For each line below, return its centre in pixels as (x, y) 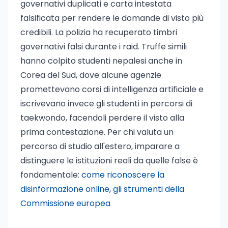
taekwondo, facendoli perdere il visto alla (102, 118)
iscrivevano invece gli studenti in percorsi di (106, 104)
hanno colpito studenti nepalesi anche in (101, 61)
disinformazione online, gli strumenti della (102, 189)
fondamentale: (51, 175)
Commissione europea (65, 203)
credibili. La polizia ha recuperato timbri (99, 32)
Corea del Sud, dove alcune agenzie (91, 75)
